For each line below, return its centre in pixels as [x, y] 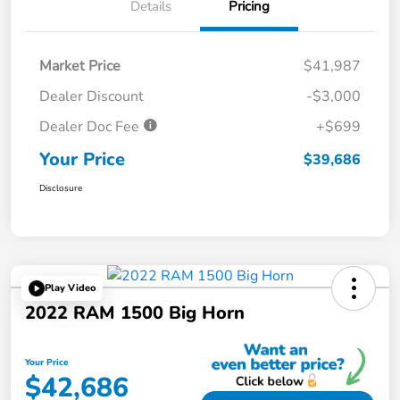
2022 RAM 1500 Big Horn [135, 312]
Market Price [80, 66]
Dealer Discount [92, 96]
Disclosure [61, 188]
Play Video [70, 288]
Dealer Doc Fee [91, 126]
